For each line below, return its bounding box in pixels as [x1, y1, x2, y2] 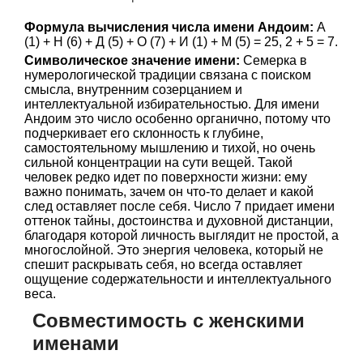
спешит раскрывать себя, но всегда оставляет [24, 258, 302, 271]
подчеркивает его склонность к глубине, [24, 126, 263, 140]
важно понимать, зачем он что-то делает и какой [24, 185, 314, 199]
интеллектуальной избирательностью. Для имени [24, 97, 319, 111]
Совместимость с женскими [32, 310, 305, 331]
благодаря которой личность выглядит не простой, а [24, 228, 339, 242]
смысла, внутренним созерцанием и [24, 83, 242, 96]
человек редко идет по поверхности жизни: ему [24, 170, 307, 184]
